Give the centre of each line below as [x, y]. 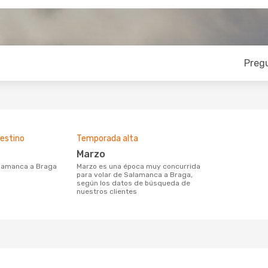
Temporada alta [107, 138]
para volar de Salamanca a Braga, [135, 175]
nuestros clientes [107, 191]
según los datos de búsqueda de [133, 183]
